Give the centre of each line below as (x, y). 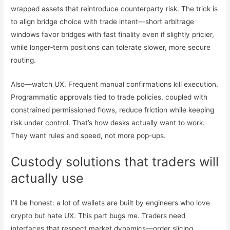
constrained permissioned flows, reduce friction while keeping (113, 110)
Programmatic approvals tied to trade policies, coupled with (109, 97)
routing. (24, 60)
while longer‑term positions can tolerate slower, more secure (111, 47)
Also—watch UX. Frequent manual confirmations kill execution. (115, 84)
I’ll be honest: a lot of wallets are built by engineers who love (111, 203)
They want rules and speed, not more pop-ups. (89, 135)
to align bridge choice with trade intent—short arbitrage (103, 21)
